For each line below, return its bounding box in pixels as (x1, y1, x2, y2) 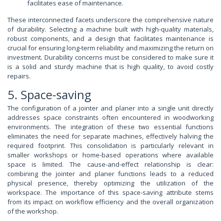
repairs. (7, 72, 31, 81)
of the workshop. (7, 207, 58, 216)
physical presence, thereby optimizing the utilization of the (7, 179, 214, 188)
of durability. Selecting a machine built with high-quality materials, (7, 25, 214, 34)
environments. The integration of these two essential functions (7, 122, 214, 132)
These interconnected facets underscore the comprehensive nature (7, 15, 214, 25)
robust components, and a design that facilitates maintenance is (7, 34, 214, 43)
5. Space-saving (7, 86, 91, 103)
